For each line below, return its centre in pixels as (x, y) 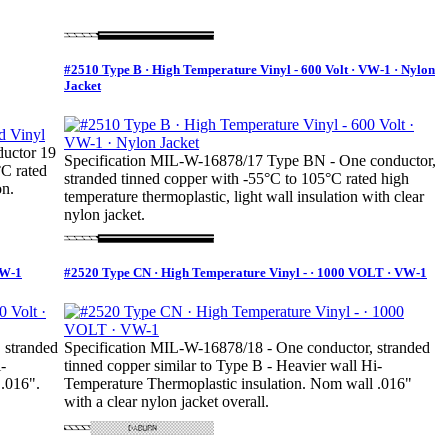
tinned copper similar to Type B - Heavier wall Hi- (223, 366)
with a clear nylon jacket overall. (166, 402)
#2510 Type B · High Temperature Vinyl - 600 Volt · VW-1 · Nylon (249, 70)
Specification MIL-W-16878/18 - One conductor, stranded (247, 348)
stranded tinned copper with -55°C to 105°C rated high (236, 179)
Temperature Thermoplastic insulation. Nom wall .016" (238, 384)
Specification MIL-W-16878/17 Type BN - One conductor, (250, 161)
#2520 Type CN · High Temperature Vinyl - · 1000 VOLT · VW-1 (245, 273)
